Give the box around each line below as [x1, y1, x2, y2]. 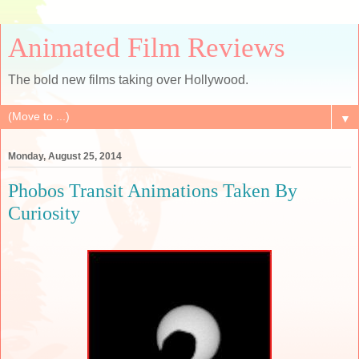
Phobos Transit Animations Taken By [8, 179, 297, 202]
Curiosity [8, 202, 80, 224]
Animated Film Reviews [8, 32, 285, 63]
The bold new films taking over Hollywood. [8, 73, 248, 87]
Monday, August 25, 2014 [8, 151, 122, 163]
